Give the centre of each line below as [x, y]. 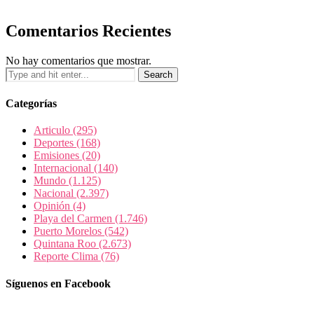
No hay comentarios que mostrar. [78, 61]
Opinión [53, 205]
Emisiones [58, 155]
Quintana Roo [66, 243]
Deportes [55, 142]
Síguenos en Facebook [58, 284]
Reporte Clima [67, 256]
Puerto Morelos [69, 231]
